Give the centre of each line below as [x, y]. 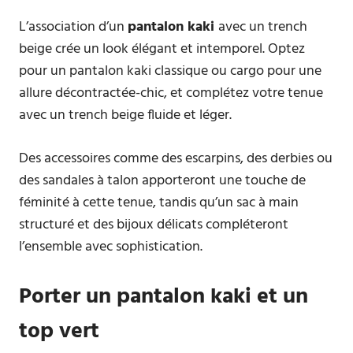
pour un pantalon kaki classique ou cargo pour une [170, 71]
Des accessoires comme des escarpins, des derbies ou [176, 159]
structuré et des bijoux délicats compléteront [154, 225]
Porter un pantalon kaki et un [163, 297]
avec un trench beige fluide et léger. [125, 115]
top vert [59, 331]
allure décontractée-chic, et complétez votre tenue [171, 93]
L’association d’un [73, 27]
